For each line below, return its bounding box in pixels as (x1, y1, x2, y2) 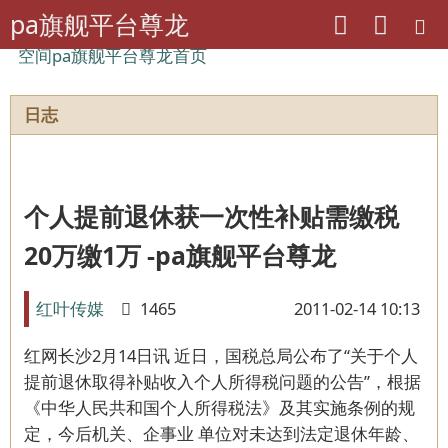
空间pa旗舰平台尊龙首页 (18, 43, 208, 67)
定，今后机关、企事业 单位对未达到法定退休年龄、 (23, 422, 419, 446)
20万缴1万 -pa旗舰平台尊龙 (23, 239, 336, 273)
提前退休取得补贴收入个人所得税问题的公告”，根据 (23, 370, 421, 394)
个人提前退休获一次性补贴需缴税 (23, 200, 399, 234)
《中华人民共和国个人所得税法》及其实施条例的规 (23, 396, 415, 420)
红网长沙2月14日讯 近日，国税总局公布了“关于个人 (23, 344, 418, 368)
